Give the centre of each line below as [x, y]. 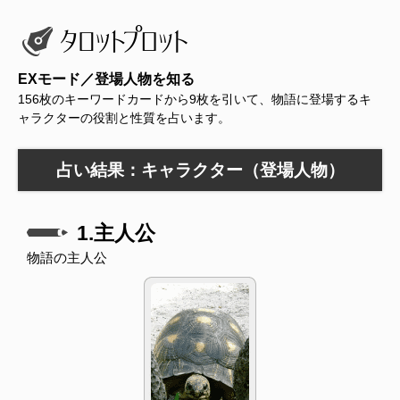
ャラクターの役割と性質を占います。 [124, 118]
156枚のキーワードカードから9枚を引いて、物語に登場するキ [195, 99]
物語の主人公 [67, 258]
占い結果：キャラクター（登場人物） [200, 170]
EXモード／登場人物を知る [106, 79]
